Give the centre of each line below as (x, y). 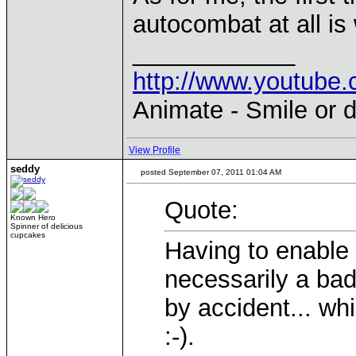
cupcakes (28, 235)
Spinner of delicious (46, 226)
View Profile (155, 150)
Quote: (201, 210)
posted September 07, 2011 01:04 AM (210, 172)
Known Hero (33, 217)
